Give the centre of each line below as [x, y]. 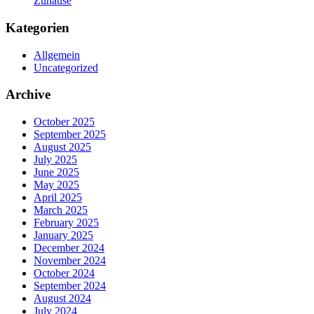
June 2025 [56, 172]
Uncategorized [66, 67]
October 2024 [64, 273]
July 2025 [55, 160]
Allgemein [57, 55]
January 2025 [63, 235]
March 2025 [61, 210]
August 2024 [62, 299]
